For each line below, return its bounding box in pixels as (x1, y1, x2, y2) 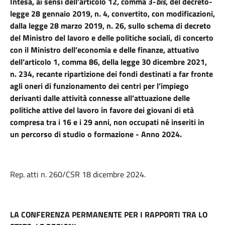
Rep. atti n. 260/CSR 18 (10, 168, 91, 180)
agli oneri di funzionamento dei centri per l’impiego (10, 80, 189, 92)
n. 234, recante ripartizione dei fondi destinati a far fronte (10, 68, 213, 80)
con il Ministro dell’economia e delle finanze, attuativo (10, 44, 199, 56)
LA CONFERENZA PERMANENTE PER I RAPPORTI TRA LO (10, 208, 207, 220)
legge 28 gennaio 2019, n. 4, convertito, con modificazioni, (10, 8, 215, 20)
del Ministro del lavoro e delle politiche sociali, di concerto (10, 32, 213, 44)
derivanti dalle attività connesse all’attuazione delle (10, 92, 190, 104)
